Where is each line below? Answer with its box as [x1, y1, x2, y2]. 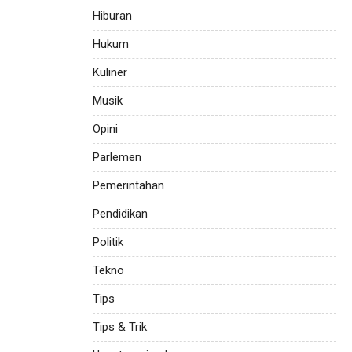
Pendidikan [93, 206, 148, 221]
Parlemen [93, 149, 141, 164]
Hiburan [93, 8, 132, 23]
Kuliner [93, 64, 127, 79]
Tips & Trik [93, 319, 147, 334]
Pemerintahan [93, 178, 164, 192]
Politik [93, 234, 123, 249]
